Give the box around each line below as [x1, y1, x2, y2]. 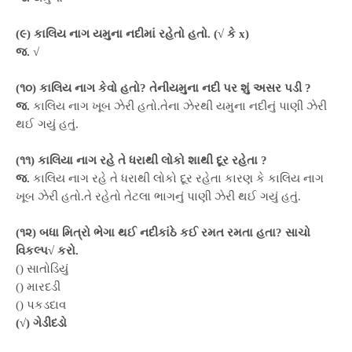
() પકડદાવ [16, 299, 66, 311]
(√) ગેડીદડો [16, 317, 67, 329]
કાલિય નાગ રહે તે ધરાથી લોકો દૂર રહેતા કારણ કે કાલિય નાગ [33, 172, 324, 185]
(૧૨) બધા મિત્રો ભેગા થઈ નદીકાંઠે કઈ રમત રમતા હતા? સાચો [16, 226, 310, 239]
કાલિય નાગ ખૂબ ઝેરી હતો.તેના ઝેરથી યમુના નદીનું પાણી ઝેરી [33, 100, 327, 112]
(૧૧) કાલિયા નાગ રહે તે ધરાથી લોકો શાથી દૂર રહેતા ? [16, 154, 267, 167]
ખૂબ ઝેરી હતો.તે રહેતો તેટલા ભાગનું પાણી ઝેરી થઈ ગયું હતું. [16, 190, 301, 203]
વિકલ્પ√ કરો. [16, 244, 79, 257]
